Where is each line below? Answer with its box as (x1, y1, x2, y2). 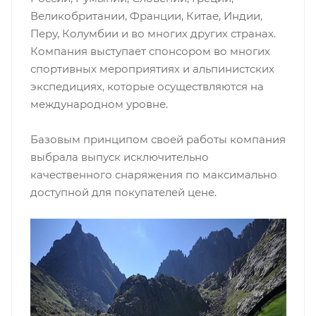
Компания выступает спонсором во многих (30, 44, 270, 58)
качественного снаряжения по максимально (30, 167, 277, 181)
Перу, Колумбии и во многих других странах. (30, 26, 276, 40)
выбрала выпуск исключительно (30, 150, 209, 164)
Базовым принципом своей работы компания (30, 132, 286, 146)
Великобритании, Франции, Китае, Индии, (30, 8, 262, 23)
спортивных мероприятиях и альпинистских (30, 61, 274, 75)
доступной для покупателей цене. (30, 185, 217, 199)
